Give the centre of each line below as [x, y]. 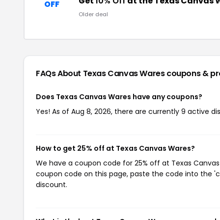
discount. [52, 185]
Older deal [93, 14]
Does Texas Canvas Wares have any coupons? [119, 97]
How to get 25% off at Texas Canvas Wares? [115, 148]
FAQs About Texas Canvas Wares [101, 73]
